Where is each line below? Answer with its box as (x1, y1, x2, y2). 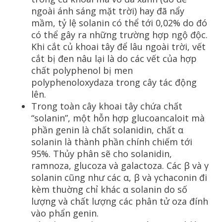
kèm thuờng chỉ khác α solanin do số (31, 183, 187, 195)
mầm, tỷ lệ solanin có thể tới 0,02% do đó (31, 16, 207, 29)
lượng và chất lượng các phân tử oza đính (31, 195, 208, 207)
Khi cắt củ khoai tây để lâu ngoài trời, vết (31, 40, 206, 53)
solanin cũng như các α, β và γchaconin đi (31, 171, 207, 183)
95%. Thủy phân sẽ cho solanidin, (31, 147, 172, 160)
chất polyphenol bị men (31, 64, 133, 76)
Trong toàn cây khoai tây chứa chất (31, 100, 182, 112)
